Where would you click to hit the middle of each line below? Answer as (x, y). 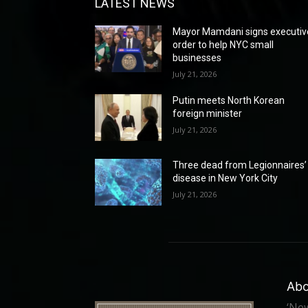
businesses (197, 57)
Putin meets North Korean (229, 100)
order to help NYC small (223, 44)
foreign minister (208, 113)
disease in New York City (225, 178)
